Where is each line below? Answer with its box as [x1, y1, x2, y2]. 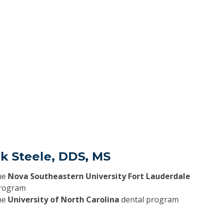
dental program [119, 194, 179, 205]
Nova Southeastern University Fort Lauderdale [7, 170, 190, 182]
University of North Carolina [7, 194, 119, 205]
